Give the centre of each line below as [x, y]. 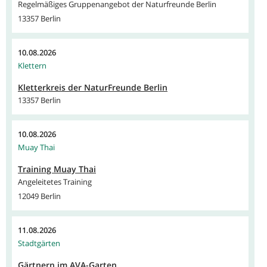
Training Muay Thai [57, 169]
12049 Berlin [39, 196]
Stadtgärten [39, 243]
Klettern [32, 66]
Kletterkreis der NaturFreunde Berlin [93, 88]
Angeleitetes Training [55, 182]
